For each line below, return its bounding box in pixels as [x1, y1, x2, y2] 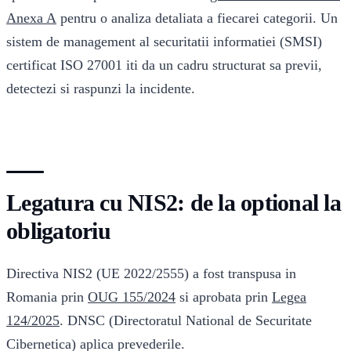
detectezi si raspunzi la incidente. [6, 80, 195, 96]
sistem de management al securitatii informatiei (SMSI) [6, 33, 322, 49]
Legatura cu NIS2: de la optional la [6, 189, 341, 215]
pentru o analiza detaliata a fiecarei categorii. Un [56, 9, 338, 26]
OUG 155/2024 [88, 288, 175, 305]
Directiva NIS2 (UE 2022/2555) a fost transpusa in [6, 265, 296, 281]
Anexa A [6, 9, 56, 26]
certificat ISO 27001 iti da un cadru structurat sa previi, [6, 56, 322, 73]
